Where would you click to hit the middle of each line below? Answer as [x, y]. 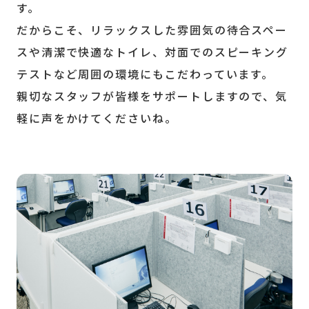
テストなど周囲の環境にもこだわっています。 [145, 74]
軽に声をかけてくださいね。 [97, 118]
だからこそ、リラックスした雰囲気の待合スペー [152, 30]
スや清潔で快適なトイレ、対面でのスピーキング [152, 52]
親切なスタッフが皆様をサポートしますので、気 [152, 96]
